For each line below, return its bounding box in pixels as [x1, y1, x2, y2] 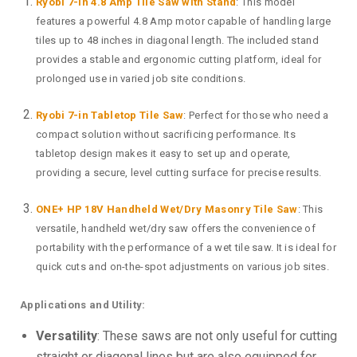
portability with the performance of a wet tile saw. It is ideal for [36, 241, 337, 254]
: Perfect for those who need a [183, 109, 329, 122]
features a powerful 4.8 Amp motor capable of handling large [36, 15, 331, 28]
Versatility [36, 328, 97, 344]
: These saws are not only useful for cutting [97, 328, 337, 344]
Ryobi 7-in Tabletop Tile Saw [36, 109, 184, 122]
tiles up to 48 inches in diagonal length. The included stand [36, 34, 319, 47]
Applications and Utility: [20, 299, 146, 312]
